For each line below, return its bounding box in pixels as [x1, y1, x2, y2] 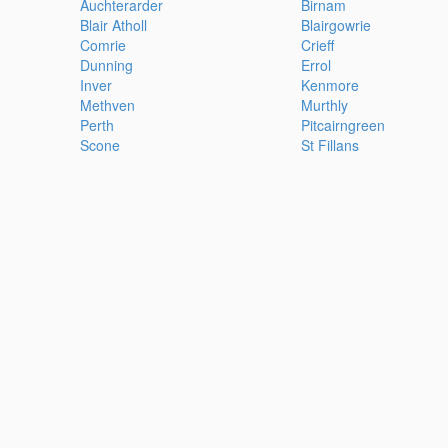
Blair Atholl [80, 15, 148, 36]
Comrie [80, 35, 127, 56]
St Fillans [300, 135, 359, 156]
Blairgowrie [300, 15, 371, 36]
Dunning [80, 55, 134, 76]
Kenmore [300, 75, 359, 96]
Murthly [300, 95, 348, 116]
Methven [80, 95, 136, 116]
